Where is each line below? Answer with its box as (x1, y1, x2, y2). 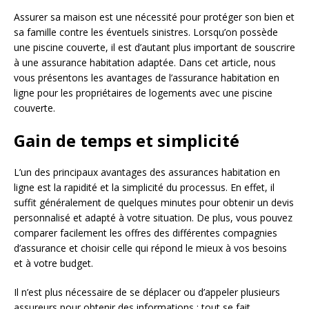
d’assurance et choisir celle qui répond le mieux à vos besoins (14, 241, 287, 255)
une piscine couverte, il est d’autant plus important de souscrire (14, 40, 295, 54)
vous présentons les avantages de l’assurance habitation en (14, 70, 279, 84)
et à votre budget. (14, 256, 93, 270)
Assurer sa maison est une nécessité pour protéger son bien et (14, 10, 295, 23)
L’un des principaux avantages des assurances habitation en (14, 165, 280, 179)
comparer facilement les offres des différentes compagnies (14, 226, 277, 239)
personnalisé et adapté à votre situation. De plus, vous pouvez (14, 210, 292, 224)
